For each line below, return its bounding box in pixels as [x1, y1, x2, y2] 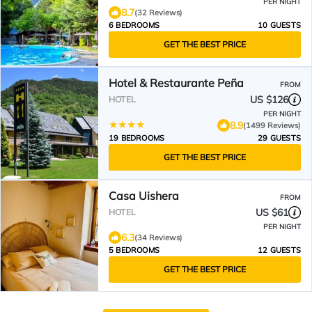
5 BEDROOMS [109, 245, 159, 255]
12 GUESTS [258, 245, 301, 255]
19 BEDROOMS [109, 133, 165, 143]
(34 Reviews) [134, 233, 182, 242]
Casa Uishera [109, 189, 179, 203]
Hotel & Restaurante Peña [109, 76, 244, 90]
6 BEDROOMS [109, 20, 159, 30]
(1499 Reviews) [243, 120, 301, 130]
